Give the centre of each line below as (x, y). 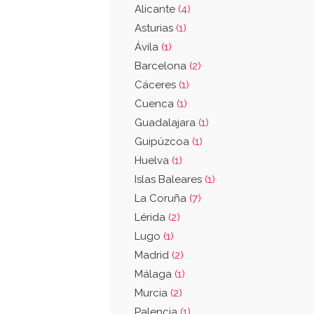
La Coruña (162, 198)
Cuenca (156, 104)
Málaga (155, 274)
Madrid (153, 255)
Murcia (152, 293)
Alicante (156, 9)
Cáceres (157, 85)
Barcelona (162, 66)
